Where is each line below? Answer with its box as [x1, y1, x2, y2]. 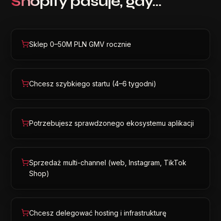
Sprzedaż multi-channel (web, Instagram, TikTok [29, 158, 187, 167]
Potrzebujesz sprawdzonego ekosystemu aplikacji [29, 119, 194, 127]
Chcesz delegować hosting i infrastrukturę [29, 209, 167, 217]
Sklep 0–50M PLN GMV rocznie [29, 40, 132, 48]
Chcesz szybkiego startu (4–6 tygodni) [29, 79, 157, 88]
